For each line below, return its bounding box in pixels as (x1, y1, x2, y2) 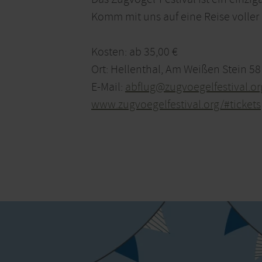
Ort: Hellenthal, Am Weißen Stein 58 (91, 62, 261, 77)
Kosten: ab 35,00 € (91, 44, 178, 60)
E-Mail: (91, 80, 125, 95)
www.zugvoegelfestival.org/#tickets (91, 97, 261, 112)
